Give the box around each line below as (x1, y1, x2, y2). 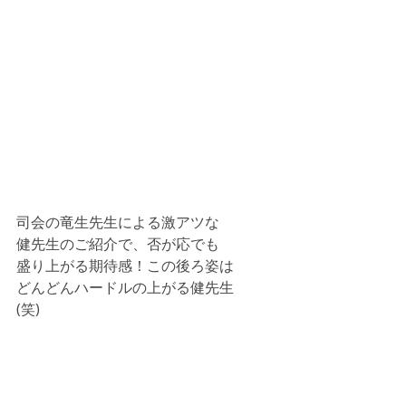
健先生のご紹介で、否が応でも (16, 234, 219, 255)
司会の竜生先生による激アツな (16, 212, 219, 233)
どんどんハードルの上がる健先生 (16, 277, 234, 298)
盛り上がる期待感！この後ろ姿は (16, 256, 234, 276)
